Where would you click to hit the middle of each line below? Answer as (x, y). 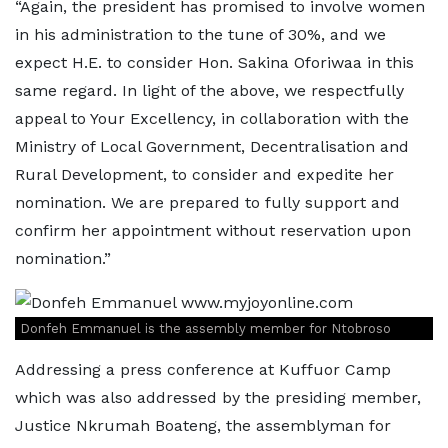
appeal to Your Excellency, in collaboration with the (212, 118)
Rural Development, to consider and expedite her (204, 174)
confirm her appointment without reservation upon (213, 230)
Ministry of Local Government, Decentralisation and (212, 146)
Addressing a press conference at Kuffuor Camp (203, 369)
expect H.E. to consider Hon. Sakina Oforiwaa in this (214, 62)
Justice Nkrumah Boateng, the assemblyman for (203, 425)
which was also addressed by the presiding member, (218, 397)
